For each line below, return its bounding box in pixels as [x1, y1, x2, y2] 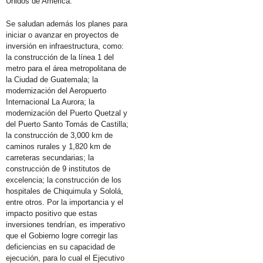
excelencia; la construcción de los [6, 175, 122, 184]
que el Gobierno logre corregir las [6, 231, 118, 240]
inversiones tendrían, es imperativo [6, 220, 125, 229]
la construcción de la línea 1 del [6, 52, 114, 62]
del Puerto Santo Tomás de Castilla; [6, 119, 129, 129]
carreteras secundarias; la [6, 153, 94, 162]
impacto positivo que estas [6, 208, 97, 218]
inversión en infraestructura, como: [6, 41, 126, 50]
